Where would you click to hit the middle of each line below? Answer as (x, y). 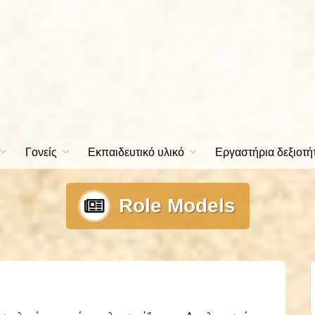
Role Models (177, 206)
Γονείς (41, 152)
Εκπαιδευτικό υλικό (136, 152)
